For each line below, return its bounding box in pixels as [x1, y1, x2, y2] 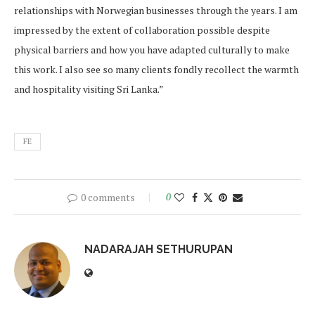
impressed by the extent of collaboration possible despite [14, 23, 270, 37]
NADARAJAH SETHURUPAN [84, 243, 233, 257]
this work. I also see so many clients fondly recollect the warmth [14, 63, 299, 77]
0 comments [80, 191, 135, 205]
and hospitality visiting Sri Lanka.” [14, 82, 164, 96]
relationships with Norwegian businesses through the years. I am [14, 4, 297, 18]
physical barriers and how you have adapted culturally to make [14, 43, 290, 57]
